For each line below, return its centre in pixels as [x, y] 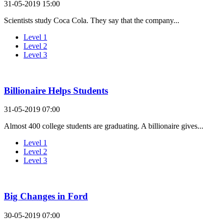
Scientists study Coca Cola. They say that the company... [92, 20]
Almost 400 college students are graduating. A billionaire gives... [104, 126]
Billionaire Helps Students [56, 90]
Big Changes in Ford [46, 196]
